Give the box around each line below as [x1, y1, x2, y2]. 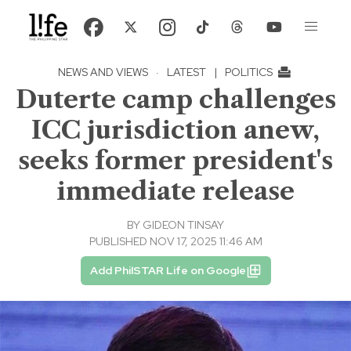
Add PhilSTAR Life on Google [89, 263, 246, 278]
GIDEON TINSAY [143, 218, 224, 233]
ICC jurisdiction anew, [31, 114, 320, 146]
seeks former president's [18, 145, 333, 176]
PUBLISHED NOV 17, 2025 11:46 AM [89, 234, 262, 249]
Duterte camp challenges [15, 84, 336, 115]
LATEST [167, 65, 206, 80]
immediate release [56, 175, 295, 207]
